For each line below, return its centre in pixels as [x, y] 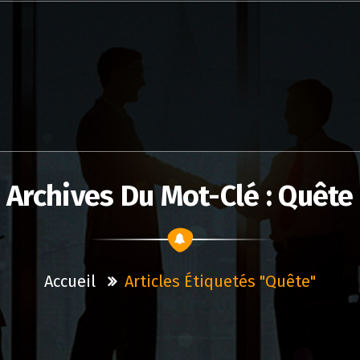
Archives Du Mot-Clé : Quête [180, 196]
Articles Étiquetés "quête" [220, 281]
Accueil [70, 281]
